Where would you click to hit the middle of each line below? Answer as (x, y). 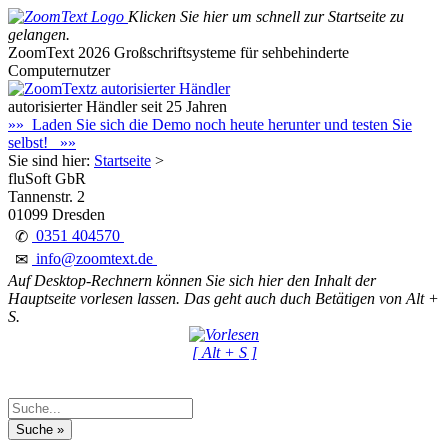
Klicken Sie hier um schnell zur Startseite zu (266, 16)
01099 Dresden (56, 214)
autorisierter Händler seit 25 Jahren (117, 106)
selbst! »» (42, 142)
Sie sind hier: (51, 160)
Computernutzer (59, 70)
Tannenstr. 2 (46, 196)
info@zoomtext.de (94, 258)
